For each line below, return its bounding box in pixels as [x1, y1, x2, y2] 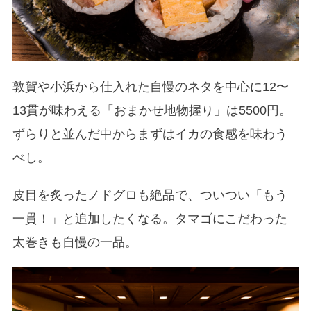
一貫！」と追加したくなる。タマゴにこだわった [12, 212, 287, 226]
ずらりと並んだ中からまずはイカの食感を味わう [12, 127, 287, 142]
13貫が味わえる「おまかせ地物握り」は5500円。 [12, 103, 292, 118]
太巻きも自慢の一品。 [12, 235, 137, 250]
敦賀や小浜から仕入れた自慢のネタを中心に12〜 [12, 80, 289, 94]
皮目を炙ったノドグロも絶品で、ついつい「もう [12, 188, 287, 203]
